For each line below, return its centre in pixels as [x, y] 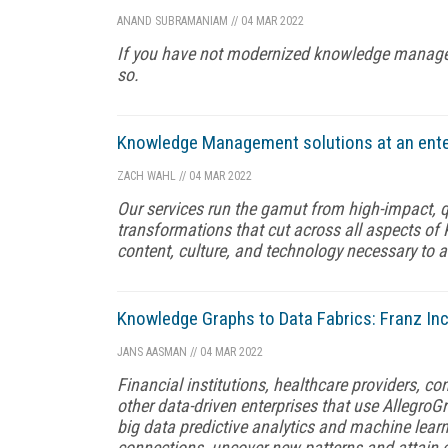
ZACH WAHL [146, 175]
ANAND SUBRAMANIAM [172, 20]
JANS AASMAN [152, 351]
